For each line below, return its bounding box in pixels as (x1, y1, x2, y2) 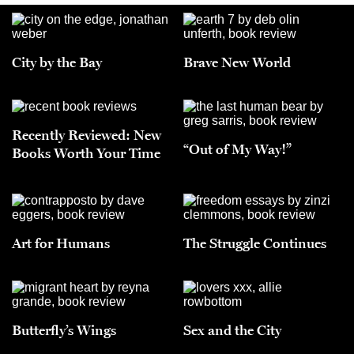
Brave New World (183, 53, 291, 71)
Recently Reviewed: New (12, 126, 161, 144)
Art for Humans (12, 234, 110, 252)
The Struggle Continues (183, 234, 326, 252)
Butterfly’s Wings (12, 321, 116, 339)
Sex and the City (183, 321, 281, 339)
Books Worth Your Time (12, 144, 160, 162)
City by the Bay (12, 53, 102, 71)
